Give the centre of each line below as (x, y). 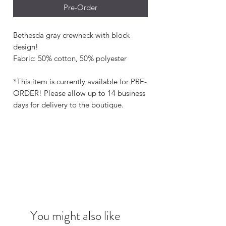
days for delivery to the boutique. (69, 105)
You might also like (75, 216)
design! (27, 47)
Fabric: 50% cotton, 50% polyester (70, 59)
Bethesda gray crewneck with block (71, 35)
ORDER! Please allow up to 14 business (79, 93)
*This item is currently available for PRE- (80, 82)
